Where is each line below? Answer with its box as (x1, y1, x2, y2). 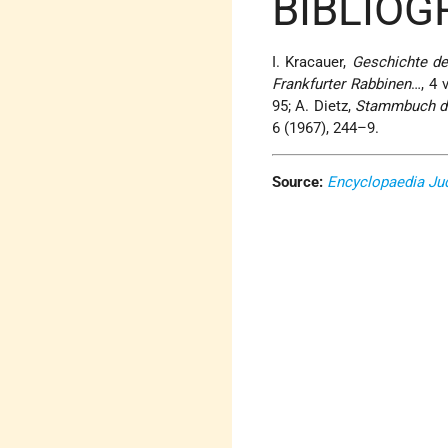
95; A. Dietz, (272, 97, 355, 116)
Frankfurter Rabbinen (272, 75, 412, 94)
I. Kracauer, (272, 53, 352, 72)
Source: (272, 173, 324, 192)
